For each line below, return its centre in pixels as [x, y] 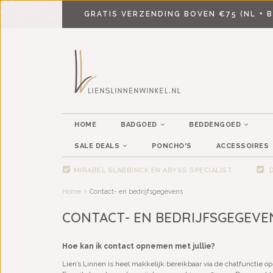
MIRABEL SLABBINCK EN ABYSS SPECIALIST [153, 170]
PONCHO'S [172, 146]
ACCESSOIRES [242, 146]
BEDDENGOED [215, 125]
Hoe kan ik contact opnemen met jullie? [139, 246]
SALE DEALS [97, 146]
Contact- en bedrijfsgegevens [136, 192]
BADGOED [139, 125]
